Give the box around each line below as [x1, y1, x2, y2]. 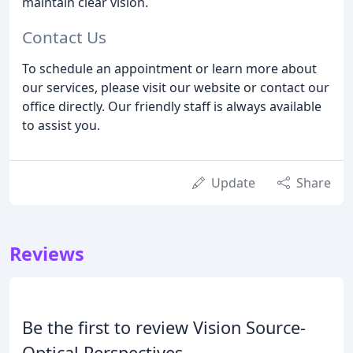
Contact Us [22, 26, 106, 49]
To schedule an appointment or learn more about [22, 60, 317, 78]
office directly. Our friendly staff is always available [22, 98, 321, 116]
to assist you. [22, 117, 100, 135]
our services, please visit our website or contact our [22, 79, 329, 97]
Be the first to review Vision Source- [22, 316, 306, 340]
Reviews [9, 241, 84, 267]
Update [211, 174, 255, 192]
